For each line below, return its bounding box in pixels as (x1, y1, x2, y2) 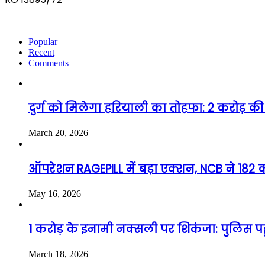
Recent (28, 47, 54, 57)
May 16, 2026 (28, 188, 81, 199)
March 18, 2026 (28, 248, 88, 259)
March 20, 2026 (28, 128, 88, 138)
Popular (28, 36, 57, 47)
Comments (28, 57, 69, 68)
